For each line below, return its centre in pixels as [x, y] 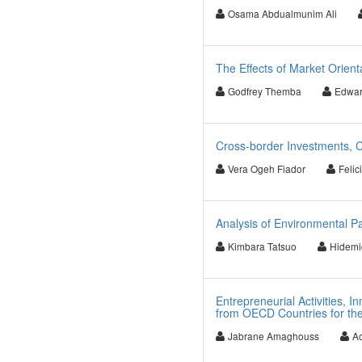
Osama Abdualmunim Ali [282, 13]
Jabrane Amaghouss [273, 336]
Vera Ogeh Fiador [266, 168]
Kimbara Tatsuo [262, 246]
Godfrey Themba [264, 91]
